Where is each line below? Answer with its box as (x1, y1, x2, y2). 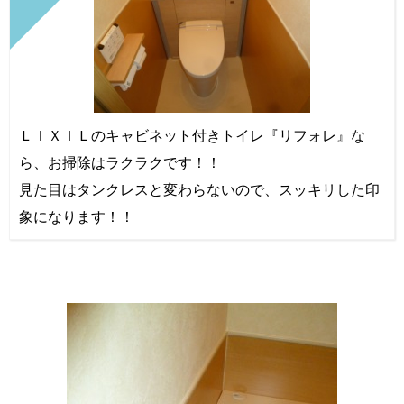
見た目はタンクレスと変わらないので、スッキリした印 (19, 179, 380, 198)
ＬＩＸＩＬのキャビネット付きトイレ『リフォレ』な (19, 125, 365, 144)
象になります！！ (19, 207, 134, 225)
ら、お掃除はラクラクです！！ (19, 152, 221, 171)
